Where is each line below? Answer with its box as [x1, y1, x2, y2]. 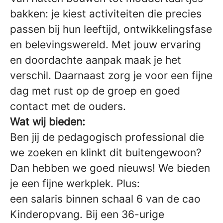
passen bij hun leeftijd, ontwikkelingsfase [10, 22, 212, 35]
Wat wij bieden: [10, 115, 85, 128]
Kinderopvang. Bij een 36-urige [10, 208, 164, 221]
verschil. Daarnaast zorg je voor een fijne [10, 69, 213, 82]
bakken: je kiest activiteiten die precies [10, 7, 202, 20]
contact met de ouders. [10, 100, 126, 112]
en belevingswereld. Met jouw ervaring [10, 38, 201, 51]
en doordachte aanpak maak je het [10, 53, 181, 66]
